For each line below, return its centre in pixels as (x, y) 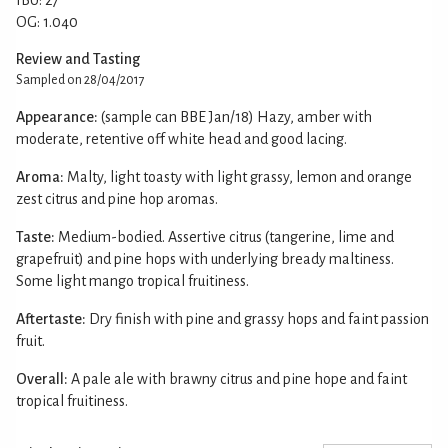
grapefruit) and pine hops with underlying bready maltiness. (205, 258)
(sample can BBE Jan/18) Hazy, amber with (236, 116)
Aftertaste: (51, 318)
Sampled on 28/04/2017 (80, 79)
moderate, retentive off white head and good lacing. (181, 138)
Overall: (42, 378)
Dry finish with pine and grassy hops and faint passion (259, 318)
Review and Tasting (78, 58)
